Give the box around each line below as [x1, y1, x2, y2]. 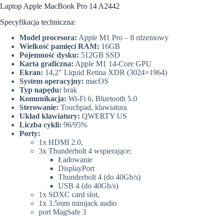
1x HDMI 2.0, [39, 138, 83, 147]
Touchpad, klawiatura [61, 103, 127, 112]
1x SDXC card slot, [39, 190, 99, 199]
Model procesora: [19, 33, 77, 42]
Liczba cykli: [19, 121, 63, 129]
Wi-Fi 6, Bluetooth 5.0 [68, 94, 137, 103]
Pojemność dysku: [19, 51, 81, 60]
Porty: [19, 129, 40, 138]
